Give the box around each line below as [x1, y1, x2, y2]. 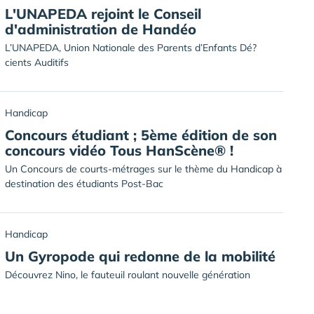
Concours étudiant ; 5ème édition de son [5, 126, 277, 144]
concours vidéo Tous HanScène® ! [5, 142, 233, 159]
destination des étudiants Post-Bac [5, 177, 163, 190]
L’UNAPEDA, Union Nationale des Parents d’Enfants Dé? [5, 41, 257, 54]
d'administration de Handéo [5, 20, 196, 38]
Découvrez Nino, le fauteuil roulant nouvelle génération [5, 268, 250, 281]
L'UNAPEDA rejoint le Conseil [5, 5, 201, 22]
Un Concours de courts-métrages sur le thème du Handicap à [5, 163, 282, 175]
